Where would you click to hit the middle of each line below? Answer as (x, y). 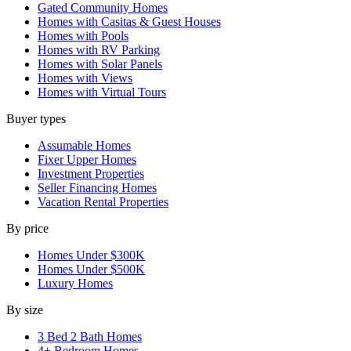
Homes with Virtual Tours (102, 92)
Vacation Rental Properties (103, 202)
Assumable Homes (84, 145)
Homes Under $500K (91, 269)
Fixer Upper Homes (87, 159)
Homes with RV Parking (99, 50)
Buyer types (36, 119)
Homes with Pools (83, 36)
